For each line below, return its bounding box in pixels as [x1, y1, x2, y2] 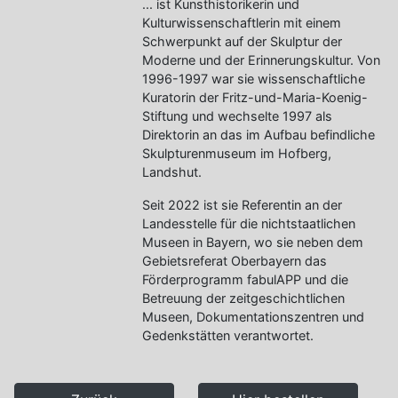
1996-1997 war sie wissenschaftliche [142, 71, 365, 86]
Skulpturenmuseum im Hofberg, [142, 146, 331, 161]
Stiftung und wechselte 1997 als [142, 108, 332, 123]
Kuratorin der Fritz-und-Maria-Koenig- [142, 90, 368, 105]
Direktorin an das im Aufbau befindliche [142, 127, 375, 142]
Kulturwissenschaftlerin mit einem [142, 15, 341, 30]
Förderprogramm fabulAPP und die [142, 272, 348, 287]
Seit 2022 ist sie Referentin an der [142, 197, 342, 212]
